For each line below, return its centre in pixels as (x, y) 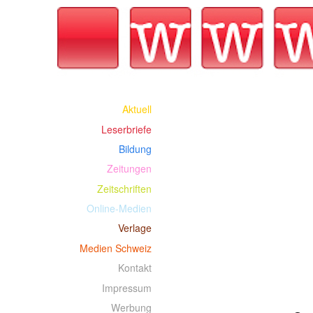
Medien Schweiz (116, 248)
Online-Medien (119, 209)
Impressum (127, 287)
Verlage (135, 228)
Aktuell (137, 109)
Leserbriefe (126, 129)
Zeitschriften (124, 188)
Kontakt (135, 268)
